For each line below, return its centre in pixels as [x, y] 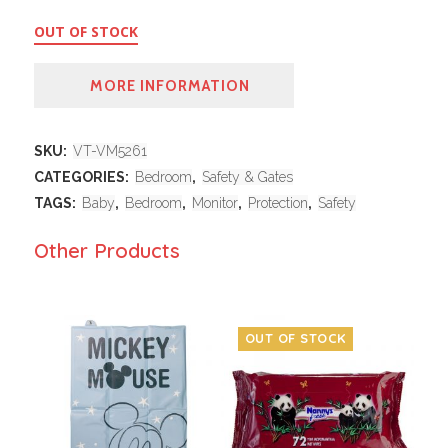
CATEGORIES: [82, 177]
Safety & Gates [247, 177]
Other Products [106, 251]
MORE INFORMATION [170, 86]
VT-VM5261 [109, 151]
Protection [277, 203]
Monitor [214, 203]
